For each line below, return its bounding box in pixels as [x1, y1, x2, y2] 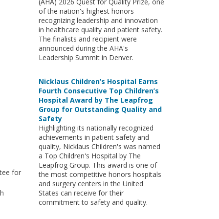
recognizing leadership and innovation [38, 16, 158, 25]
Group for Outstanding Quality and [38, 105, 162, 114]
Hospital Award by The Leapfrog [38, 95, 153, 105]
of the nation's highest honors [38, 6, 134, 16]
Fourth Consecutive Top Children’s [38, 86, 159, 95]
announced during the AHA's [38, 44, 128, 53]
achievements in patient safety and [38, 132, 149, 142]
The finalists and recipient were [38, 34, 137, 44]
